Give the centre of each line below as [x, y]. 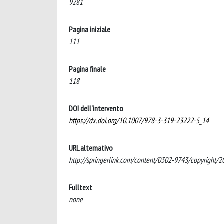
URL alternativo [91, 148]
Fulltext [81, 187]
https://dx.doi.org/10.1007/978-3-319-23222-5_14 [139, 120]
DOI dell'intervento [96, 108]
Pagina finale [87, 69]
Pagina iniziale [90, 29]
